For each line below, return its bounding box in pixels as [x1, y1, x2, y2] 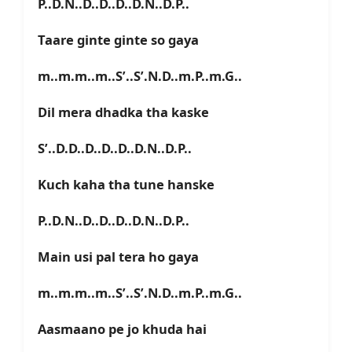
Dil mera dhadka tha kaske [38, 103, 209, 122]
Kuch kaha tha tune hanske [38, 175, 214, 194]
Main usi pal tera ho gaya [38, 247, 199, 266]
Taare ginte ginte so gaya [38, 31, 199, 49]
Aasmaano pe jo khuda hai [38, 320, 207, 339]
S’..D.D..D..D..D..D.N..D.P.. [38, 139, 192, 158]
